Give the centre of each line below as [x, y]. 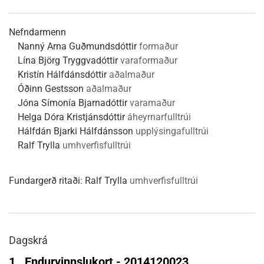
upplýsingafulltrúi [172, 131]
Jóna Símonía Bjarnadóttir [72, 103]
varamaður [152, 103]
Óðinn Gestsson [51, 89]
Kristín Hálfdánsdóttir [62, 75]
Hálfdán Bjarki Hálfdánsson [75, 131]
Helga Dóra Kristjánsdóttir [71, 117]
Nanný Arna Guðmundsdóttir [77, 46]
